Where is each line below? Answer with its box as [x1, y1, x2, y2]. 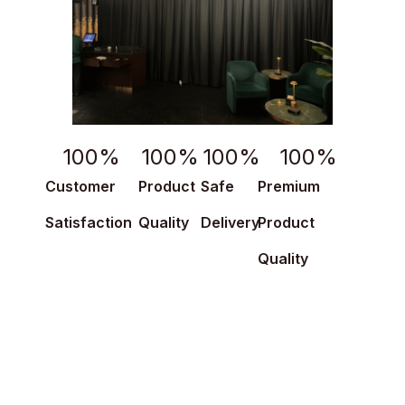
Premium [257, 176, 320, 195]
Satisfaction [45, 212, 132, 231]
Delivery [200, 212, 259, 231]
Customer [45, 176, 116, 195]
